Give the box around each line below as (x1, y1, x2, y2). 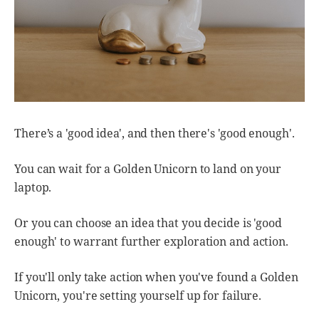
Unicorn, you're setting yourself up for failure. (14, 287, 262, 303)
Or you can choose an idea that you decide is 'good (14, 214, 282, 231)
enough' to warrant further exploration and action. (14, 233, 288, 249)
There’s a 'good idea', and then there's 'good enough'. (14, 125, 295, 141)
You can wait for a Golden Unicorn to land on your (14, 160, 282, 177)
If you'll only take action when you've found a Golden (14, 268, 298, 285)
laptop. (14, 179, 52, 195)
